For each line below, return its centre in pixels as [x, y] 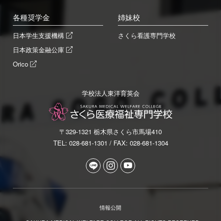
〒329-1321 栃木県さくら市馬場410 [110, 131]
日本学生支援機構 [39, 35]
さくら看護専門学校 [147, 35]
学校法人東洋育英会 [110, 93]
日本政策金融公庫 [39, 49]
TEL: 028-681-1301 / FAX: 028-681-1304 [110, 143]
